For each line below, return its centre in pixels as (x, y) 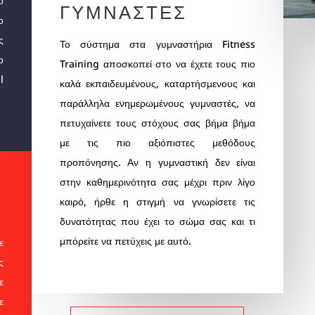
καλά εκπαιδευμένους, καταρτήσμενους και (157, 83)
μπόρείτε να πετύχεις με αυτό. (125, 240)
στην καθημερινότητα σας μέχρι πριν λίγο (157, 181)
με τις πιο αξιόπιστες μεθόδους (157, 142)
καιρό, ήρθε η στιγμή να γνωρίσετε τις (157, 201)
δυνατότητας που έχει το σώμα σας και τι (157, 221)
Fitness (239, 44)
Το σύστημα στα (108, 44)
